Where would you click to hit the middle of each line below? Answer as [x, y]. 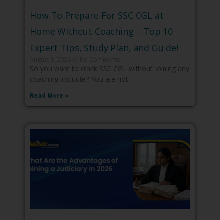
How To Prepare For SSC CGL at [97, 15]
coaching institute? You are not [79, 79]
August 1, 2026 [51, 60]
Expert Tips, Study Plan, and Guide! [104, 48]
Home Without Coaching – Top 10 [101, 32]
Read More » [49, 96]
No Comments [99, 60]
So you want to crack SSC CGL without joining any [110, 69]
